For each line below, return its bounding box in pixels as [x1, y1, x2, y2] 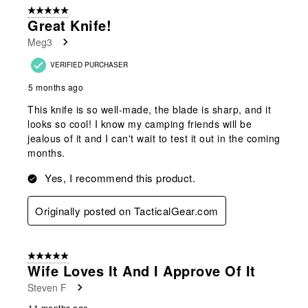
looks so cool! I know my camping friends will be [27, 116, 252, 131]
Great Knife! [27, 14, 111, 35]
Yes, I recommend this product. [45, 170, 195, 185]
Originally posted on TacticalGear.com [35, 203, 219, 218]
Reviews [14, 23, 45, 36]
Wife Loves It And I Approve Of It [27, 260, 256, 280]
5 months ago [28, 80, 83, 93]
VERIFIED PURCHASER [50, 59, 128, 69]
